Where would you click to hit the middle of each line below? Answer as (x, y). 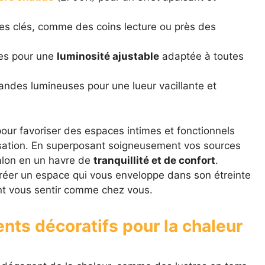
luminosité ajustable (108, 56)
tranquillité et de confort (154, 160)
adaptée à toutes (201, 56)
